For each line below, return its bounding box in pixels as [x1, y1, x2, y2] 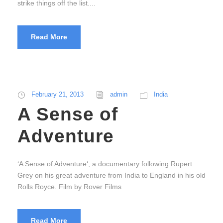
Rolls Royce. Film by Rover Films [17, 183, 121, 191]
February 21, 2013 [31, 91, 84, 99]
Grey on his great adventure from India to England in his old [17, 171, 206, 180]
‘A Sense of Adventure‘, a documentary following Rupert [17, 160, 192, 168]
